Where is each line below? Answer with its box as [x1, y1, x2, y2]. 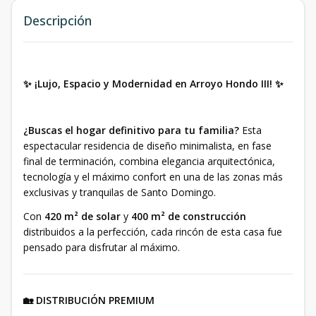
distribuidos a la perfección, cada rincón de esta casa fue [23, 225, 282, 238]
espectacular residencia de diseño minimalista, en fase [23, 139, 272, 152]
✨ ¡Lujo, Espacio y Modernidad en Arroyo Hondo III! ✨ [23, 77, 284, 90]
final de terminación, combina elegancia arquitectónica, [23, 154, 275, 168]
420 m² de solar [44, 209, 121, 223]
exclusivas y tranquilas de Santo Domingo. [23, 186, 216, 199]
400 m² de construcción [131, 209, 246, 223]
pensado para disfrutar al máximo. [23, 241, 180, 254]
